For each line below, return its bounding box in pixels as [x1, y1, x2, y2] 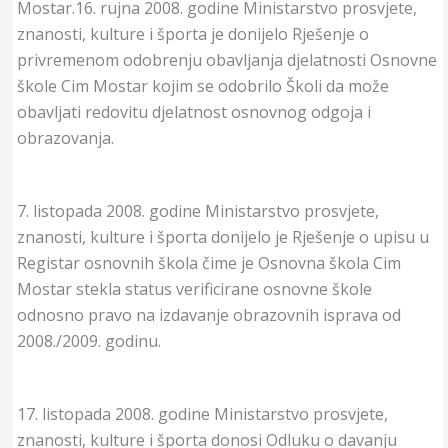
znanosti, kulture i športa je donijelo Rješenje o [16, 22, 369, 45]
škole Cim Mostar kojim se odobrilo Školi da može [16, 74, 389, 97]
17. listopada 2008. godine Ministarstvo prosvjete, [16, 402, 388, 425]
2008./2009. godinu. [16, 329, 161, 352]
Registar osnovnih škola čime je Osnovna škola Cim [16, 251, 401, 274]
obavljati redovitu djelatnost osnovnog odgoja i [16, 100, 371, 123]
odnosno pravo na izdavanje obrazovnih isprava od [16, 303, 401, 326]
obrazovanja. [16, 126, 114, 149]
